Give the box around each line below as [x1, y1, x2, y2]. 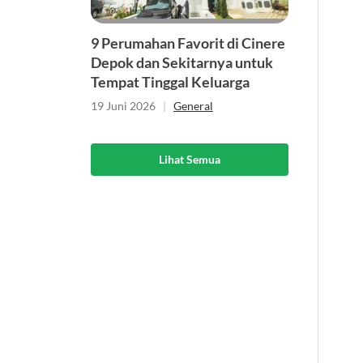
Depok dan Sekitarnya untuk [91, 53, 273, 71]
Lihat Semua [159, 152, 220, 166]
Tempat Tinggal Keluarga [91, 72, 250, 91]
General [173, 98, 213, 113]
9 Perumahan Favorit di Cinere [91, 33, 285, 52]
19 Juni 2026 [91, 98, 156, 113]
